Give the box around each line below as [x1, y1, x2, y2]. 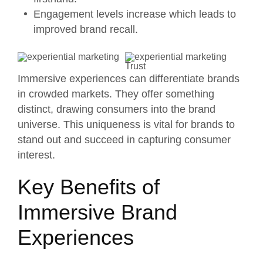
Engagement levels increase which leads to [33, 8, 236, 20]
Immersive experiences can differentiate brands [18, 72, 240, 85]
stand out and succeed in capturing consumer [18, 133, 231, 146]
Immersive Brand [18, 200, 177, 224]
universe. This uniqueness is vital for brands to [18, 118, 235, 130]
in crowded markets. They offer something [18, 87, 214, 100]
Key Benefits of [18, 174, 160, 199]
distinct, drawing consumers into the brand [18, 103, 215, 115]
